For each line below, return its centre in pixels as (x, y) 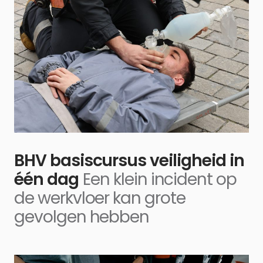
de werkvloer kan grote (100, 198)
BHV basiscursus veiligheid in (129, 160)
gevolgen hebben (82, 217)
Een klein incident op (160, 179)
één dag (46, 179)
